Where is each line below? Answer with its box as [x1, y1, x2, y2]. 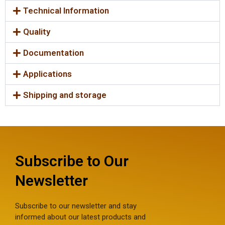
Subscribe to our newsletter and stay [15, 201, 137, 210]
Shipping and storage [23, 89, 107, 100]
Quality [23, 26, 51, 37]
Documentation [23, 47, 84, 58]
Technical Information [23, 5, 109, 16]
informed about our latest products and [15, 212, 146, 221]
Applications [23, 68, 72, 79]
